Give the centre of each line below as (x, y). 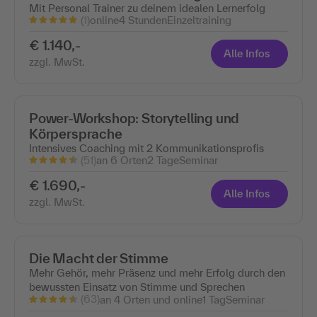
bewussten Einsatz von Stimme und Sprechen (137, 287)
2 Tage (163, 161)
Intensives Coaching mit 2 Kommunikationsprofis (146, 149)
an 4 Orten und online (151, 299)
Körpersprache (76, 134)
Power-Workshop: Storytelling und (134, 119)
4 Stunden (143, 21)
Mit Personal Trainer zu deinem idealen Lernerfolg (147, 8)
